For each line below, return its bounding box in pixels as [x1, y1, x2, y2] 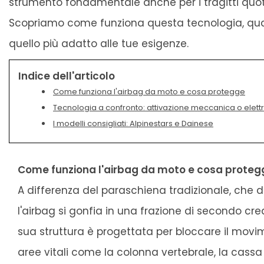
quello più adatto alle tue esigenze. [9, 37, 189, 51]
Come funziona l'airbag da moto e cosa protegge [53, 86, 245, 98]
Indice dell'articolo [18, 69, 115, 84]
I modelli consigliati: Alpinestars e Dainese [53, 118, 213, 130]
